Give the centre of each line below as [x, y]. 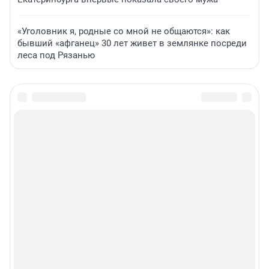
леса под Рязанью [56, 56]
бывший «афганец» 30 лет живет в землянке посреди [132, 44]
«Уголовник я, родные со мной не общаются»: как [124, 32]
